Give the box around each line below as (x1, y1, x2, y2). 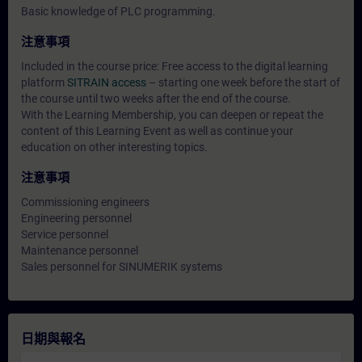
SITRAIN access (67, 76, 146, 89)
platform (21, 76, 67, 89)
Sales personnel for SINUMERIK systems (21, 260, 222, 273)
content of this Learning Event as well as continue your (21, 124, 293, 137)
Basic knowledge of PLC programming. (21, 5, 216, 18)
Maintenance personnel (21, 244, 138, 257)
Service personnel (21, 228, 108, 241)
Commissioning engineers (21, 196, 149, 208)
